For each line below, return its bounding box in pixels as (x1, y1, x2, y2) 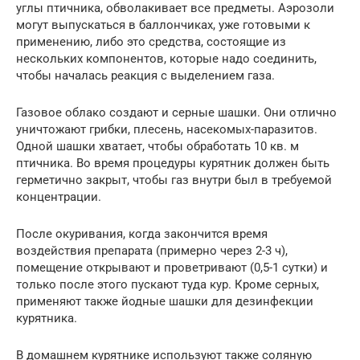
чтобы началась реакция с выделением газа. (16, 67, 275, 83)
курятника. (16, 310, 77, 325)
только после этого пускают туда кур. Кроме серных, (16, 276, 319, 292)
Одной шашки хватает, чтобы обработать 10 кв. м (16, 138, 299, 153)
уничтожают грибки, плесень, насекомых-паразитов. (16, 121, 317, 137)
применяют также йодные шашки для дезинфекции (16, 293, 313, 309)
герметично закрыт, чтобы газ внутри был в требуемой (16, 172, 332, 187)
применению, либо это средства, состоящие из (16, 34, 286, 49)
